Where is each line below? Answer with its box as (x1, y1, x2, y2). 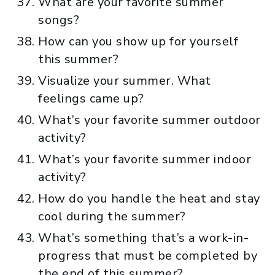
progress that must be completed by (38, 247, 257, 264)
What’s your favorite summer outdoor (38, 111, 261, 128)
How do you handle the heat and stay (38, 190, 260, 207)
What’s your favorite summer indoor (38, 150, 251, 168)
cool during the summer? (38, 207, 186, 225)
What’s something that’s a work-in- (38, 229, 249, 246)
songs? (38, 11, 79, 28)
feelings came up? (38, 90, 144, 107)
